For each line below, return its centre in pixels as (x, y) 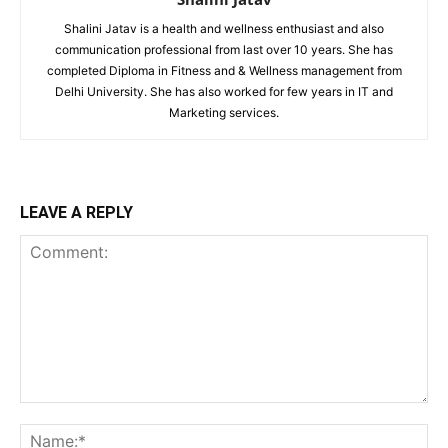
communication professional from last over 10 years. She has (224, 49)
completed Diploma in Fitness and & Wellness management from (224, 70)
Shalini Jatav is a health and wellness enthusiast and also (224, 28)
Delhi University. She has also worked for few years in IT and (224, 91)
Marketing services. (224, 112)
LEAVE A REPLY (76, 212)
